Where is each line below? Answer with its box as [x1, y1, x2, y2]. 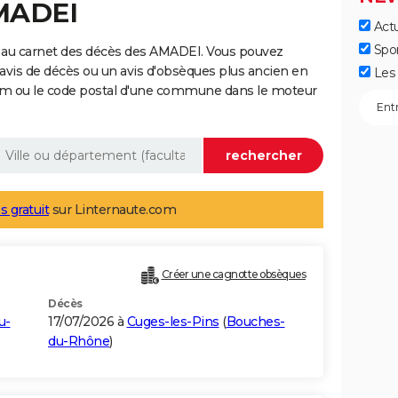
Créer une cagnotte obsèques [161, 267, 306, 282]
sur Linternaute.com [49, 202, 176, 219]
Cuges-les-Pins [126, 314, 219, 330]
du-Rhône [48, 333, 109, 350]
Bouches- [226, 314, 285, 330]
